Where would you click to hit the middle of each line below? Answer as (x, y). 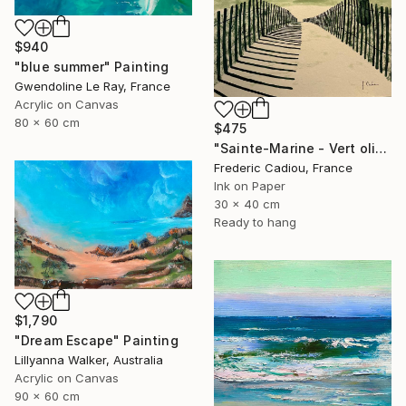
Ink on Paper (250, 185)
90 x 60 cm (47, 396)
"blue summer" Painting (92, 67)
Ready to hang (255, 222)
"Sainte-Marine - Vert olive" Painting (382, 148)
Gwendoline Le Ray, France (92, 87)
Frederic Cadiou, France (283, 167)
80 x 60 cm (47, 123)
